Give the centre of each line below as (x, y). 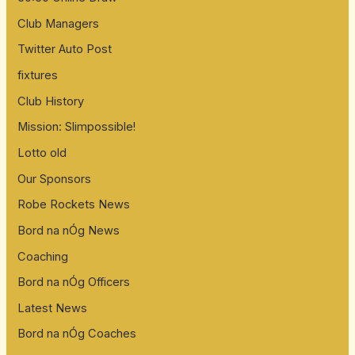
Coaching (43, 256)
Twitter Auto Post (65, 50)
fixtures (38, 76)
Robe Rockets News (74, 205)
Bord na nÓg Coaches (77, 334)
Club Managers (59, 23)
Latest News (53, 308)
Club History (51, 101)
